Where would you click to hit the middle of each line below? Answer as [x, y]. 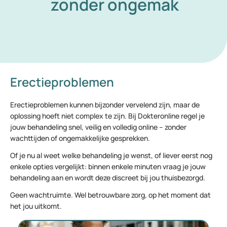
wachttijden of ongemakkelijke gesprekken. [80, 138]
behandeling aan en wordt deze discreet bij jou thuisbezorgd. [108, 178]
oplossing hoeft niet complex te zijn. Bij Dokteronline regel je [107, 116]
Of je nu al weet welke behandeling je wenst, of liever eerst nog [111, 155]
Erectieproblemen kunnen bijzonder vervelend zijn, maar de [105, 105]
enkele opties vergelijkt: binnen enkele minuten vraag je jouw [108, 166]
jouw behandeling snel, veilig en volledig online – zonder [98, 127]
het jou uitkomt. [36, 206]
